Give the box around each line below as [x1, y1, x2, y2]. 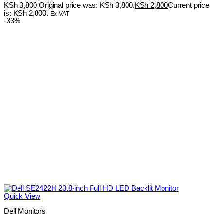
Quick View [4, 192, 40, 200]
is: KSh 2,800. [4, 9, 48, 17]
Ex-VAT [50, 10, 69, 17]
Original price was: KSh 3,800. [39, 1, 135, 9]
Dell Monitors [4, 207, 46, 215]
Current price [168, 1, 209, 9]
